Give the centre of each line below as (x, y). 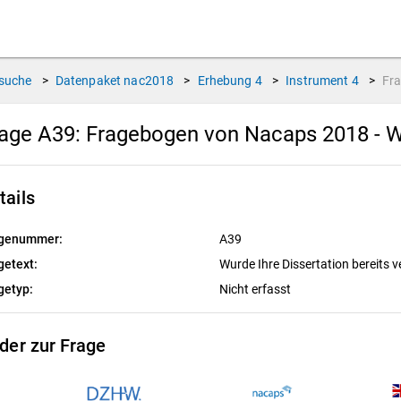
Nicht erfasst (256, 289)
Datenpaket (88, 81)
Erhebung (225, 81)
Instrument (317, 81)
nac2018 (149, 81)
